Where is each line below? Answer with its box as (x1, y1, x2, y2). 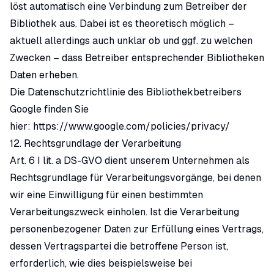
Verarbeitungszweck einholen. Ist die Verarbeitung (10, 206, 239, 218)
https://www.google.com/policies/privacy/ (33, 120, 230, 132)
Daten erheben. (10, 69, 79, 81)
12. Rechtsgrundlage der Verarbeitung (10, 138, 181, 149)
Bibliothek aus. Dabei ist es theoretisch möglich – (10, 18, 234, 29)
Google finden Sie (10, 103, 89, 115)
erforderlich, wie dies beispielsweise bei (10, 257, 192, 269)
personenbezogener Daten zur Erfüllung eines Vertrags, (10, 223, 264, 235)
